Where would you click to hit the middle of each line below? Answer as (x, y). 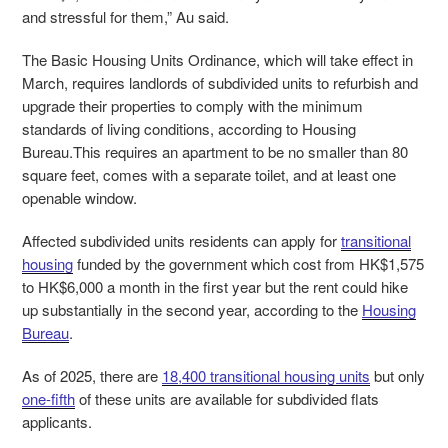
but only (397, 376)
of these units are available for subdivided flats (227, 399)
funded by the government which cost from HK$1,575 (248, 264)
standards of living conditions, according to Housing (189, 129)
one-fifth (48, 399)
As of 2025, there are (92, 376)
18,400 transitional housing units (266, 376)
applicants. (57, 422)
